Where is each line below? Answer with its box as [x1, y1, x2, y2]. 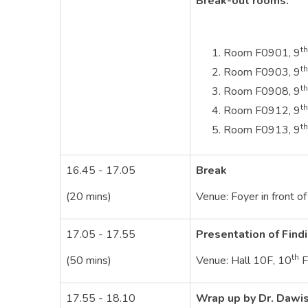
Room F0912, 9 [223, 103, 300, 118]
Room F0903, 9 [223, 65, 300, 80]
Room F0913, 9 [223, 122, 300, 137]
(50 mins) [66, 253, 111, 268]
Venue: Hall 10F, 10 [196, 253, 291, 268]
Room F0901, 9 [223, 45, 300, 60]
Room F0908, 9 [223, 84, 300, 99]
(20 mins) [66, 189, 111, 204]
